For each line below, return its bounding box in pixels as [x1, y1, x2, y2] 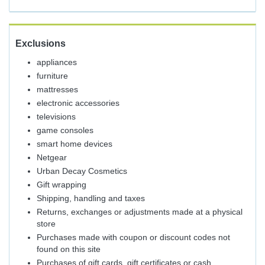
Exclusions [15, 38, 66, 49]
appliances [37, 57, 77, 67]
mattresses [37, 85, 78, 94]
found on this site [37, 244, 101, 254]
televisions [37, 112, 76, 121]
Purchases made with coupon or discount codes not [37, 232, 230, 242]
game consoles [37, 125, 93, 135]
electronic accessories [37, 98, 119, 108]
